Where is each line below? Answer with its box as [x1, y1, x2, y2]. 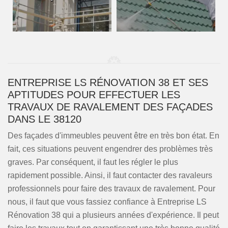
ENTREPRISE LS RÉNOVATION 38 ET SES [8, 77, 208, 88]
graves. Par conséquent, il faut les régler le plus [8, 158, 178, 166]
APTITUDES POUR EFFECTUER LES [8, 89, 180, 100]
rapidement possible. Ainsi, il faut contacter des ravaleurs [8, 171, 212, 180]
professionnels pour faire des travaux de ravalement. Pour [8, 184, 215, 193]
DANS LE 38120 [8, 113, 81, 125]
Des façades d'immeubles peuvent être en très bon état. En [8, 131, 219, 140]
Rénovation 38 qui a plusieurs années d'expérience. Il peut [8, 211, 219, 219]
